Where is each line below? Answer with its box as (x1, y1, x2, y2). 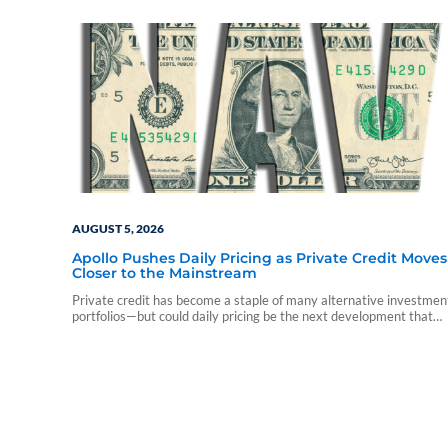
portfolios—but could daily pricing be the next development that (72, 308, 433, 325)
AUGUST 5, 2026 (72, 220, 164, 236)
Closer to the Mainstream (72, 263, 257, 282)
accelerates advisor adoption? (72, 324, 241, 341)
